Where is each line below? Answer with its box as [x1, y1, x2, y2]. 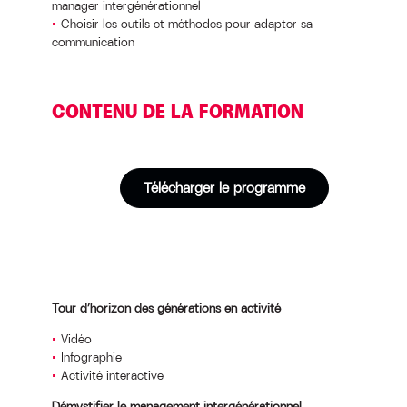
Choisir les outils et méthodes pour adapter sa [60, 15, 313, 32]
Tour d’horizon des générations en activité [51, 300, 281, 316]
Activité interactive [60, 367, 164, 383]
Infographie [60, 349, 122, 365]
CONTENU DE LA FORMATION [51, 98, 303, 124]
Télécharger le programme [143, 178, 305, 197]
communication [51, 34, 134, 50]
